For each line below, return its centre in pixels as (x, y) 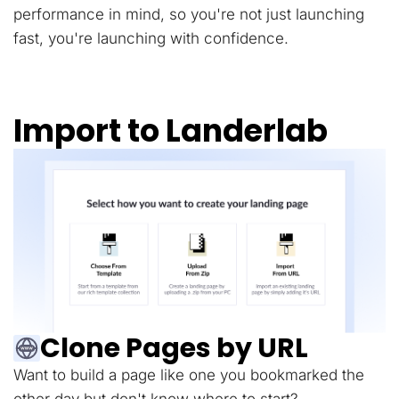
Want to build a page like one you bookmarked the (189, 375)
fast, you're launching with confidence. (151, 39)
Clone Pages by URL (174, 349)
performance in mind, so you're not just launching (189, 15)
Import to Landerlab (171, 131)
